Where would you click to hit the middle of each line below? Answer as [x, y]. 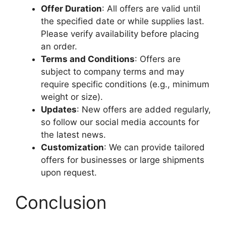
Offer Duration [71, 8]
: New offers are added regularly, [144, 109]
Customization [72, 147]
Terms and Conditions [88, 59]
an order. [59, 46]
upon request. [69, 172]
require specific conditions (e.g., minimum [125, 84]
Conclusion [61, 202]
